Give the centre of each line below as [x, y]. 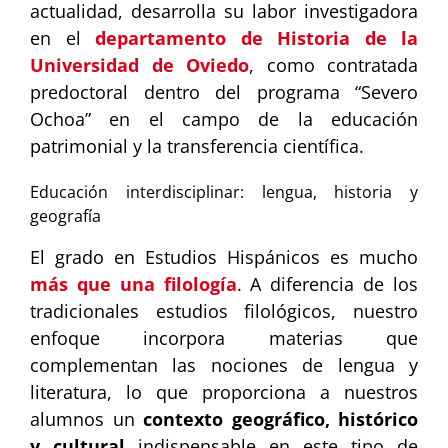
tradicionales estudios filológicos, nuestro [224, 311]
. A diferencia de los [327, 284]
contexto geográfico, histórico [280, 419]
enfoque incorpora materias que [224, 338]
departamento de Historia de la [256, 38]
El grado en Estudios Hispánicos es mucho [224, 257]
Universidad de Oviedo [139, 65]
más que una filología [133, 284]
